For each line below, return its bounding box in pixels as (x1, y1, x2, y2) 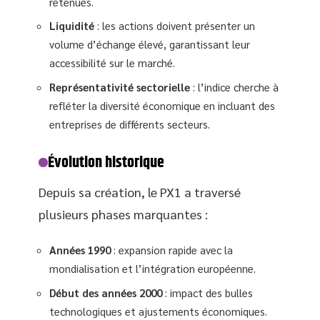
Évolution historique (48, 150, 165, 175)
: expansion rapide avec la (111, 243, 233, 256)
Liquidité (49, 19, 94, 32)
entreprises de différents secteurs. (49, 116, 210, 131)
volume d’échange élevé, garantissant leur (49, 37, 250, 51)
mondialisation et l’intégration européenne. (49, 261, 256, 275)
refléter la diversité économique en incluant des (49, 98, 275, 112)
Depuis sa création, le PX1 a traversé (39, 183, 241, 200)
